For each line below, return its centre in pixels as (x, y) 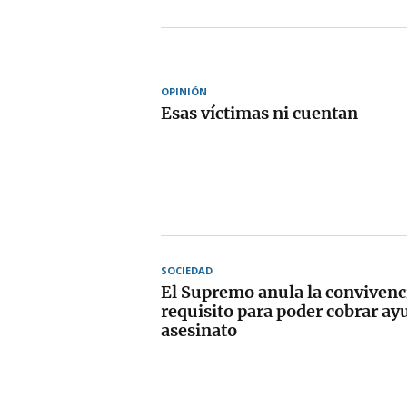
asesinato (199, 330)
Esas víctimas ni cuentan (259, 113)
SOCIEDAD (187, 270)
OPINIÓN (184, 91)
